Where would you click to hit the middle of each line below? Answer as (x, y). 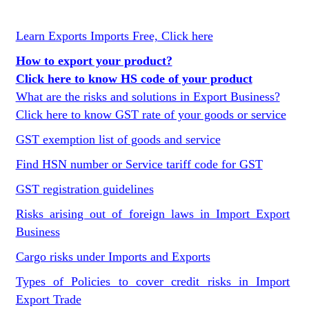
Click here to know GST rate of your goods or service (151, 114)
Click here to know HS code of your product (134, 79)
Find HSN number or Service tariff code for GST (139, 164)
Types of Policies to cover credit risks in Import (153, 281)
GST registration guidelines (84, 189)
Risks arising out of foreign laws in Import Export (153, 214)
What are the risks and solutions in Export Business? (148, 97)
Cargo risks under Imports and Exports (113, 257)
